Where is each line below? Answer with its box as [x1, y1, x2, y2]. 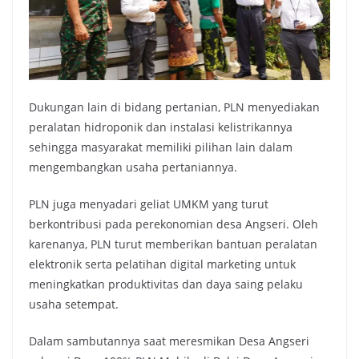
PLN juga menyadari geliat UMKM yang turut [29, 196, 268, 212]
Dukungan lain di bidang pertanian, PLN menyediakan [29, 99, 320, 115]
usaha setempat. [29, 296, 119, 312]
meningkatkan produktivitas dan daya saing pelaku [29, 276, 303, 292]
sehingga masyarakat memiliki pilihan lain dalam [29, 139, 292, 155]
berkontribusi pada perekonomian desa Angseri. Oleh [29, 216, 318, 232]
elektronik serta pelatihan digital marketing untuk [29, 256, 296, 272]
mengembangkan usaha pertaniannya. [29, 159, 237, 175]
